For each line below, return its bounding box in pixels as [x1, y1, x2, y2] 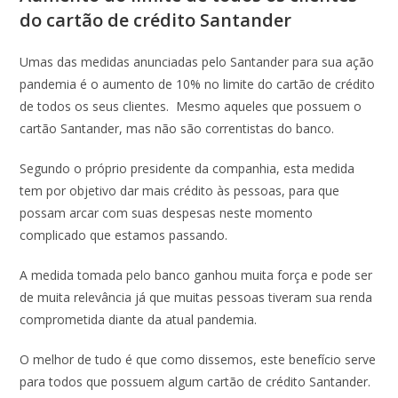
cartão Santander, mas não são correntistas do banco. [20, 120, 335, 137]
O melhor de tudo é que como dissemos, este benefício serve [20, 351, 377, 368]
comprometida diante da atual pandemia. [20, 311, 258, 328]
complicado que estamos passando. [20, 227, 228, 243]
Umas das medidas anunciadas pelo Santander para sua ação [20, 53, 375, 70]
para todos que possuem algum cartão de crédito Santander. [20, 373, 371, 390]
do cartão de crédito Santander [20, 8, 292, 32]
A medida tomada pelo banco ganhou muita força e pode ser [20, 267, 373, 283]
